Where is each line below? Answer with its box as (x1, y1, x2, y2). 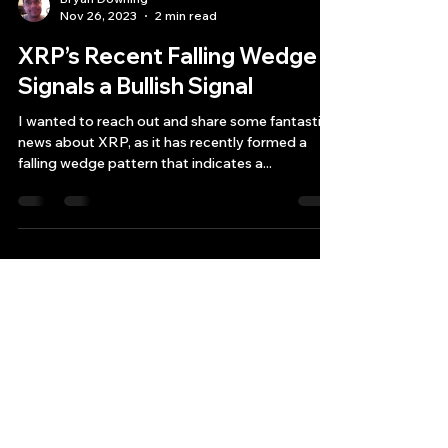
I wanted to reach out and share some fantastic (18, 184, 329, 202)
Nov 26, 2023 (60, 80, 137, 95)
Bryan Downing (60, 63, 148, 78)
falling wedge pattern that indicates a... (18, 226, 272, 244)
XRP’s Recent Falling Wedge (18, 114, 317, 142)
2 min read (155, 80, 217, 95)
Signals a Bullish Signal (18, 144, 253, 172)
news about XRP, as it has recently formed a (18, 205, 307, 223)
